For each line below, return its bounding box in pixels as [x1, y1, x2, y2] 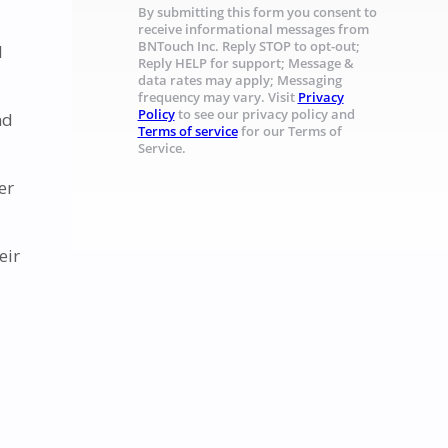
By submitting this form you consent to [137, 3, 377, 21]
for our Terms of [237, 122, 342, 140]
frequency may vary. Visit [137, 88, 298, 106]
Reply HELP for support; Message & [137, 54, 354, 72]
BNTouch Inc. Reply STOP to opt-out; [137, 37, 360, 55]
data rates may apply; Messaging [137, 71, 342, 89]
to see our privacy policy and [174, 105, 355, 123]
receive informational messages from [137, 20, 369, 38]
